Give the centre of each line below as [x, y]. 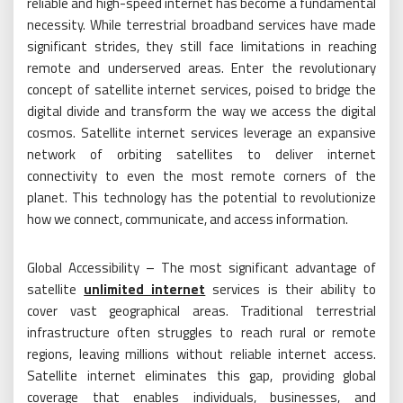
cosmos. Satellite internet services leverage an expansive [201, 133]
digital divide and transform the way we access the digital [201, 111]
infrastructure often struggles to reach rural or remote [201, 332]
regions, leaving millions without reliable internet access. [201, 354]
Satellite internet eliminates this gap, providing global [201, 376]
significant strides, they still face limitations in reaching [201, 46]
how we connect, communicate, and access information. [188, 219]
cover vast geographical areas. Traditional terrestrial [201, 311]
